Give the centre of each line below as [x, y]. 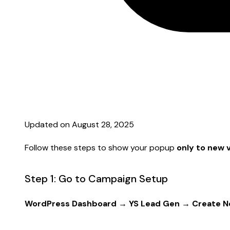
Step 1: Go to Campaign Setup [96, 178]
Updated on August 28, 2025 [79, 124]
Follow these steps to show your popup [101, 147]
